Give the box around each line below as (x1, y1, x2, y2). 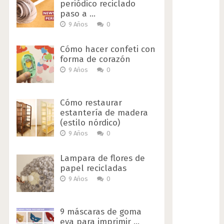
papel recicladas (59, 163, 126, 174)
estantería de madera (59, 107, 148, 118)
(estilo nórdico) (59, 117, 120, 128)
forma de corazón (59, 54, 130, 65)
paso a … (59, 8, 95, 19)
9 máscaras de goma (59, 206, 141, 217)
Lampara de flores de (59, 153, 145, 164)
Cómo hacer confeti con (59, 44, 155, 55)
